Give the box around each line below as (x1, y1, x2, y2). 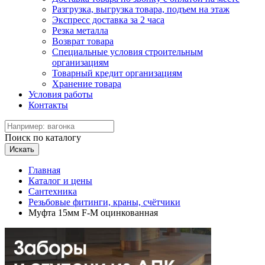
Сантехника (28, 186, 77, 196)
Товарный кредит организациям (52, 68, 182, 78)
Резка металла (52, 25, 108, 35)
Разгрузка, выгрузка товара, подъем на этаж (52, 4, 230, 14)
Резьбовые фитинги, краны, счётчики (28, 197, 180, 207)
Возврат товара (52, 36, 114, 46)
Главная (28, 165, 60, 175)
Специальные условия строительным (52, 47, 203, 57)
